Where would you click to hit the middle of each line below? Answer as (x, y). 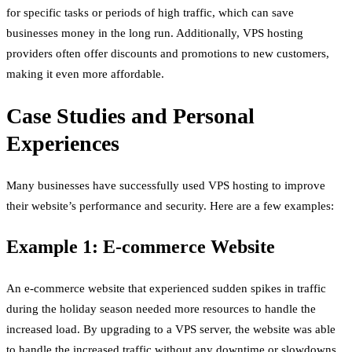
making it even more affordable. (85, 73)
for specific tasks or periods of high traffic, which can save (150, 12)
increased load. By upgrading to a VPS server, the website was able (171, 330)
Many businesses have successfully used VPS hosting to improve (166, 186)
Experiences (63, 144)
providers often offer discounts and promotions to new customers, (168, 53)
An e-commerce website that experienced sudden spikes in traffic (166, 289)
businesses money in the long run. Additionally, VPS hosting (155, 33)
